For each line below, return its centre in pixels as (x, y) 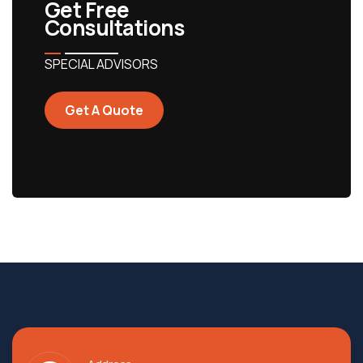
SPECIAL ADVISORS (101, 64)
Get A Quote (104, 111)
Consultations (115, 28)
